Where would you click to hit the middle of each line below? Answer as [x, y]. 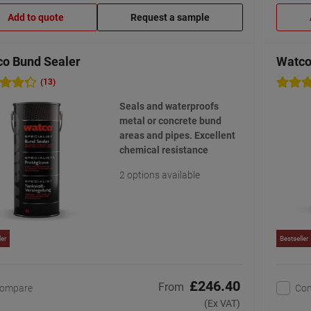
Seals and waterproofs [169, 107]
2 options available [159, 175]
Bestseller [294, 239]
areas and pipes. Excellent [177, 136]
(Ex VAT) [222, 304]
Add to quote [36, 18]
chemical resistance [163, 150]
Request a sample [170, 18]
